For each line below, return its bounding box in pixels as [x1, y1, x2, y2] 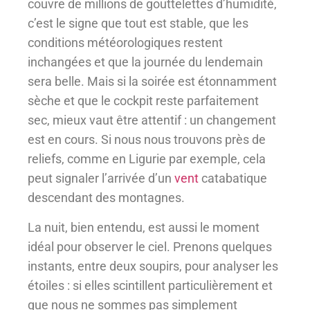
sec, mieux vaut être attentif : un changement [28, 113, 276, 128]
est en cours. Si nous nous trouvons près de [28, 132, 266, 147]
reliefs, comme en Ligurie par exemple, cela [28, 152, 266, 167]
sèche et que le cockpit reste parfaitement [28, 93, 259, 109]
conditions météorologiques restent [28, 35, 223, 51]
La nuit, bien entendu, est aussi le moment [28, 219, 259, 235]
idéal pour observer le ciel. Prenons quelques [28, 239, 272, 254]
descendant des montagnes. [28, 190, 185, 206]
